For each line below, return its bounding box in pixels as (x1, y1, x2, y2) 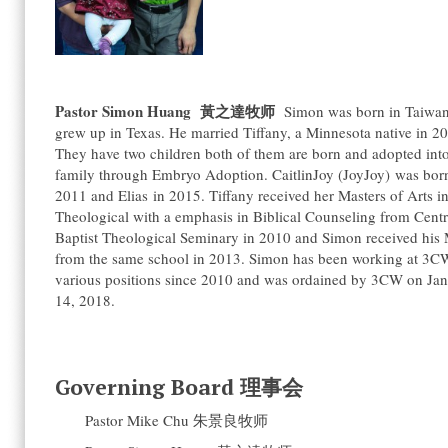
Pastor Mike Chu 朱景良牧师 (85, 410, 268, 430)
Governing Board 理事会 (55, 373, 303, 401)
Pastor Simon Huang (55, 100, 200, 122)
